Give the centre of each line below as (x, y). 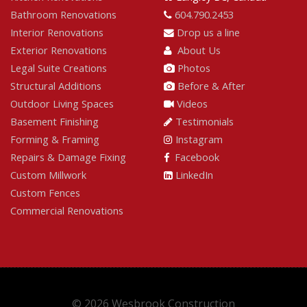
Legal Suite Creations (59, 68)
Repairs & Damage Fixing (68, 157)
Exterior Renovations (59, 50)
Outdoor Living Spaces (62, 103)
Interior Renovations (57, 32)
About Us (198, 50)
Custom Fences (45, 193)
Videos (192, 103)
